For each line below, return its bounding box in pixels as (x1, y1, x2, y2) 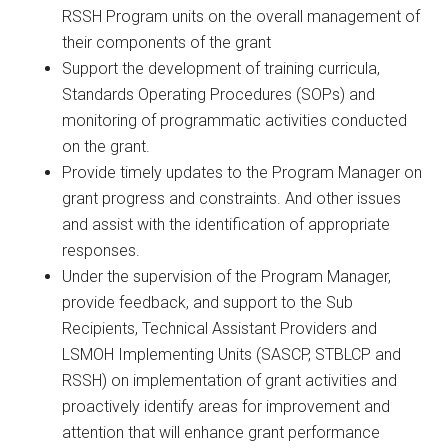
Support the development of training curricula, (62, 59, 381, 78)
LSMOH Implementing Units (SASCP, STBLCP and (62, 345, 402, 364)
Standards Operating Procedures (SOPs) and (62, 85, 376, 104)
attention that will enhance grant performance (62, 423, 381, 442)
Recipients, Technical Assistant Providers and (62, 319, 378, 338)
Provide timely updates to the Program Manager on (62, 163, 423, 182)
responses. (62, 241, 141, 260)
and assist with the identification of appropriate (62, 215, 391, 234)
